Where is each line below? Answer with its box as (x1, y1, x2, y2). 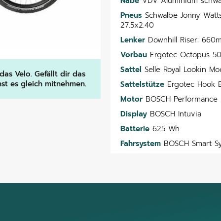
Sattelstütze (120, 78, 164, 90)
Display (120, 108, 147, 119)
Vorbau (120, 49, 147, 60)
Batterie (120, 123, 149, 134)
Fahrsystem (120, 138, 161, 149)
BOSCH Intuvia (147, 108, 201, 119)
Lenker (120, 34, 145, 45)
